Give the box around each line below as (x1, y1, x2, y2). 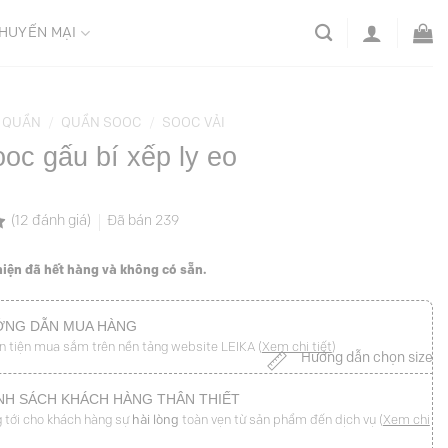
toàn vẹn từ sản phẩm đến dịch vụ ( (178, 413, 383, 427)
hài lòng (131, 413, 179, 427)
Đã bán (106, 213, 155, 229)
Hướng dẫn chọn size (301, 350, 433, 366)
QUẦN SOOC (61, 117, 143, 130)
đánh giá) (28, 213, 94, 229)
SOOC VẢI (162, 117, 226, 130)
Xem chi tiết (261, 340, 332, 354)
